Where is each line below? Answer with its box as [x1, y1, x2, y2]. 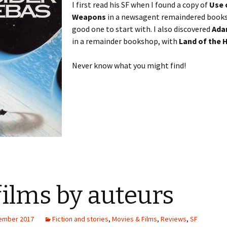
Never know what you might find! [72, 60, 186, 70]
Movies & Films [112, 214, 157, 223]
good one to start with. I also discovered [72, 24, 212, 34]
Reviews [161, 214, 186, 223]
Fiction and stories [52, 214, 108, 223]
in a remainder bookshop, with [72, 36, 179, 46]
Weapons [72, 12, 106, 22]
